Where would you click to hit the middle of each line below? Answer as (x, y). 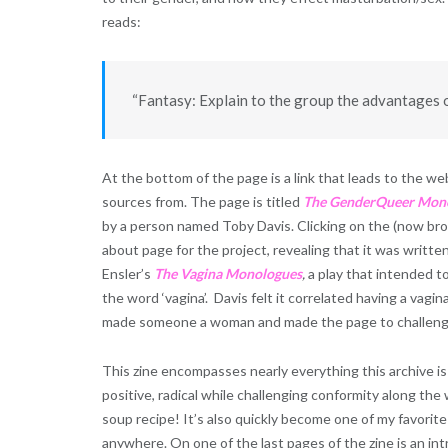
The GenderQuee (355, 202)
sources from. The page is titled (202, 202)
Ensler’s (128, 274)
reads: (121, 22)
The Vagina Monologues (228, 274)
